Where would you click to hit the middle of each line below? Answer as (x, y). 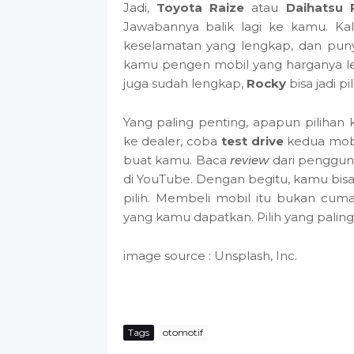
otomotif (183, 333)
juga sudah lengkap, (185, 83)
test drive (252, 141)
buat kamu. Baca (177, 160)
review (250, 160)
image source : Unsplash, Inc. (210, 255)
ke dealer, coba (172, 141)
